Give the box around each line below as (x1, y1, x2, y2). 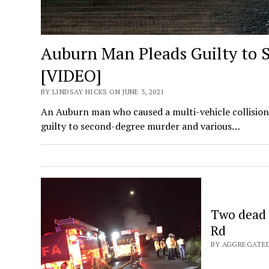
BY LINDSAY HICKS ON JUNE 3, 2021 (41, 87, 165, 97)
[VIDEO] (41, 64, 102, 87)
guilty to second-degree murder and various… (41, 119, 241, 133)
